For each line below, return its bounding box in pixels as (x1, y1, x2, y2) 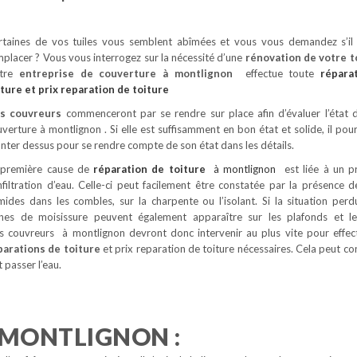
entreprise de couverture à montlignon (18, 67, 245, 80)
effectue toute (245, 67, 321, 80)
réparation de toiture (88, 163, 206, 175)
